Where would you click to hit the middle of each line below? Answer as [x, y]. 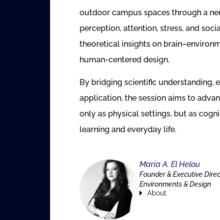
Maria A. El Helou [170, 164]
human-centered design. [124, 59]
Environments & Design [176, 184]
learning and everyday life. [128, 130]
